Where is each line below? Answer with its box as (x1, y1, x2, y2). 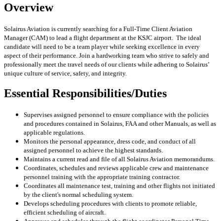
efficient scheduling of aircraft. (24, 209, 106, 217)
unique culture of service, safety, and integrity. (4, 69, 127, 77)
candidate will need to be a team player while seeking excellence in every (4, 42, 200, 50)
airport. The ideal (154, 34, 201, 41)
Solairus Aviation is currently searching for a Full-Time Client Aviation (4, 25, 192, 33)
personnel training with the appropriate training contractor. (24, 173, 180, 181)
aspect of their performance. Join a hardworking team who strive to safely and (4, 51, 209, 59)
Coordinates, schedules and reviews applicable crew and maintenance (24, 164, 209, 172)
